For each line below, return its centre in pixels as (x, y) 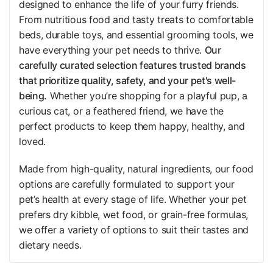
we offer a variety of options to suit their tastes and (134, 230)
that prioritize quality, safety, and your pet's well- (128, 81)
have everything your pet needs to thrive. (112, 50)
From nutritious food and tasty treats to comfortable (136, 20)
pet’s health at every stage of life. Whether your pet (133, 200)
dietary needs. (50, 245)
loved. (33, 142)
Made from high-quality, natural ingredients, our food (136, 169)
